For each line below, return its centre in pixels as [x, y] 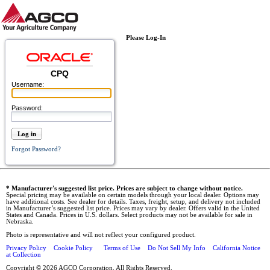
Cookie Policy [74, 248]
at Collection [24, 255]
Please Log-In [146, 38]
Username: [28, 84]
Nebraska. [20, 222]
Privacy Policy [26, 248]
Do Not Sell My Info [177, 248]
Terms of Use [122, 248]
